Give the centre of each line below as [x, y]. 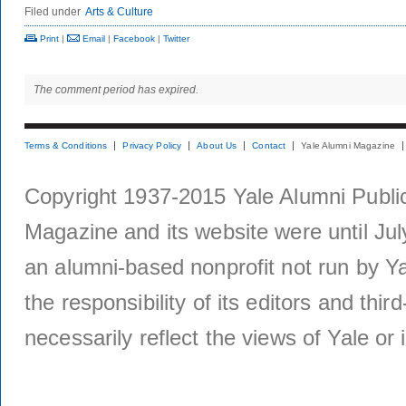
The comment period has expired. [116, 90]
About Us [217, 145]
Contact [269, 145]
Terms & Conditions [66, 145]
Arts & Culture [119, 12]
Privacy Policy [152, 145]
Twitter [176, 39]
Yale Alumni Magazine [348, 145]
